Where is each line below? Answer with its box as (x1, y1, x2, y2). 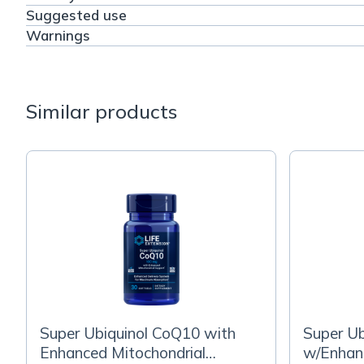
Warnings (26, 27, 90, 45)
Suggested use (26, 6, 127, 24)
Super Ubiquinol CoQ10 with (40, 323, 236, 344)
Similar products (26, 99, 177, 124)
